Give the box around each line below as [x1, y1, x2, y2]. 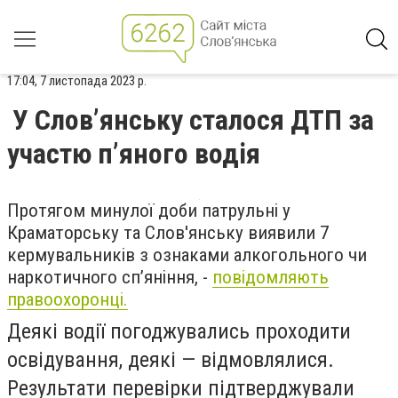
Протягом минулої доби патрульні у [7, 200, 291, 221]
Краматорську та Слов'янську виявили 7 [7, 222, 329, 243]
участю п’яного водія [7, 137, 260, 171]
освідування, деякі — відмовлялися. [7, 347, 334, 372]
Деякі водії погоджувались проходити [7, 319, 351, 344]
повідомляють [212, 267, 329, 288]
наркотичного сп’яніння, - [7, 267, 212, 288]
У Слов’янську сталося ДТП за [12, 103, 374, 137]
